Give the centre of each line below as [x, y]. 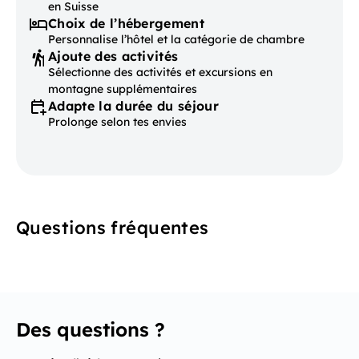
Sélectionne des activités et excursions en [160, 73]
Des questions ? [91, 330]
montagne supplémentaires [123, 89]
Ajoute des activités [113, 56]
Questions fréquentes [113, 228]
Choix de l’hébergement [127, 24]
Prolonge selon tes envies [117, 122]
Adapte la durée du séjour [133, 106]
